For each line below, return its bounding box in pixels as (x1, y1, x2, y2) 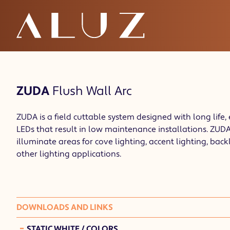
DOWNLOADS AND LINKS (16, 202, 113, 213)
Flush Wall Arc (49, 83, 132, 99)
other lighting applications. (16, 149, 121, 159)
